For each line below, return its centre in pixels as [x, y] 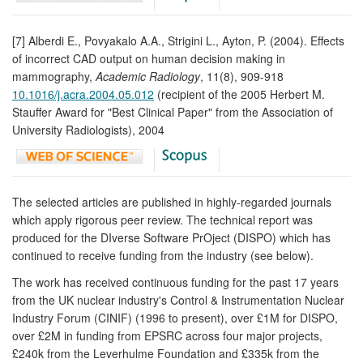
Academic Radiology [148, 76]
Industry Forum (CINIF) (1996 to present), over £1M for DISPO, [175, 317]
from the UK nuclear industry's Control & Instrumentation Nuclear [178, 299]
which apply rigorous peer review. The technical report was [162, 219]
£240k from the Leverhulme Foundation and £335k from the [166, 353]
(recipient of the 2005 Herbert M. [239, 94]
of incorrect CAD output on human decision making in [149, 58]
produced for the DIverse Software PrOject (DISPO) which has [171, 237]
